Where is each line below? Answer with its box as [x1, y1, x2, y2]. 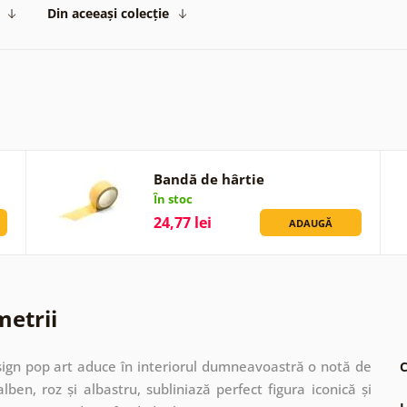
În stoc [154, 190, 194, 207]
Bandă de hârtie [154, 169, 265, 188]
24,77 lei [154, 212, 213, 233]
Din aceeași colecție [47, 4, 169, 22]
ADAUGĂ [288, 215, 333, 230]
